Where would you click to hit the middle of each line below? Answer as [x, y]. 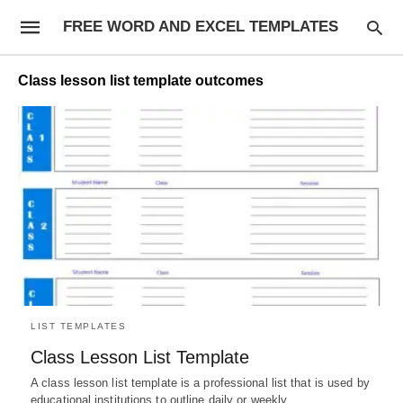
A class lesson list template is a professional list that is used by [200, 382]
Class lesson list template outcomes [141, 81]
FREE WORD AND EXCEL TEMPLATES [200, 27]
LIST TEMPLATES [78, 326]
